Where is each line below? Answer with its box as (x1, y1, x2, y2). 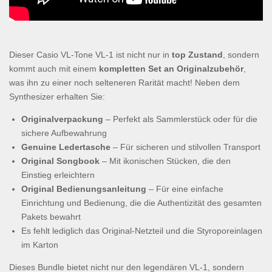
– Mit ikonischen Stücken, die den (100, 156, 231, 166)
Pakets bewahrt (21, 212, 81, 222)
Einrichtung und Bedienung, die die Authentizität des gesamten (21, 198, 262, 208)
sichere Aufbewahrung (21, 128, 107, 138)
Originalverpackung (21, 114, 103, 124)
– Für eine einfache (146, 184, 223, 194)
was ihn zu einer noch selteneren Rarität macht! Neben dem (9, 78, 240, 88)
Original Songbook (21, 156, 100, 166)
